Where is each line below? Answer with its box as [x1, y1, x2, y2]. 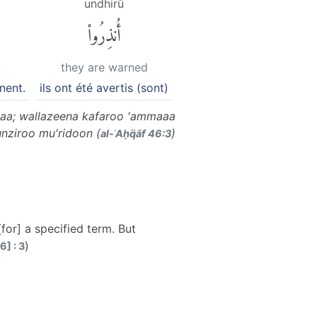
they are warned [60, 59, 148, 74]
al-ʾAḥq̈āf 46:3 [100, 127, 171, 139]
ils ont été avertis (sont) [40, 80, 168, 95]
